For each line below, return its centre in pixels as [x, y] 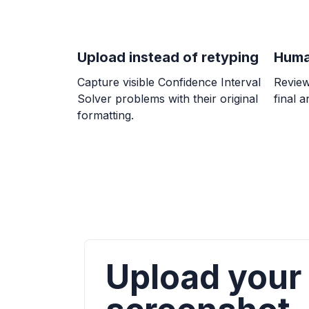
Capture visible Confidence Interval [169, 82]
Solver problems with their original [168, 99]
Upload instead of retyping [168, 58]
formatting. [106, 116]
